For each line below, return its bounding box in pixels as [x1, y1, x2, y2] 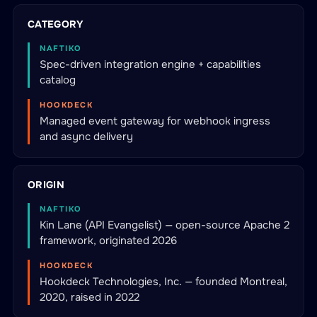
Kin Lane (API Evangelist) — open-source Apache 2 [40, 218, 289, 232]
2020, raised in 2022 [40, 290, 139, 304]
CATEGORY [28, 18, 84, 30]
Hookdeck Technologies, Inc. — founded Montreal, [40, 275, 287, 289]
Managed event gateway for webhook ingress [40, 114, 270, 128]
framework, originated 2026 [40, 234, 177, 248]
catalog [40, 73, 76, 87]
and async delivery [40, 129, 133, 144]
